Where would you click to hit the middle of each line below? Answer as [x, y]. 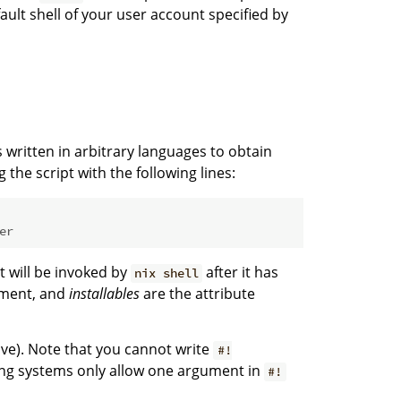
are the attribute [197, 294]
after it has [241, 273]
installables [104, 294]
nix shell [167, 273]
